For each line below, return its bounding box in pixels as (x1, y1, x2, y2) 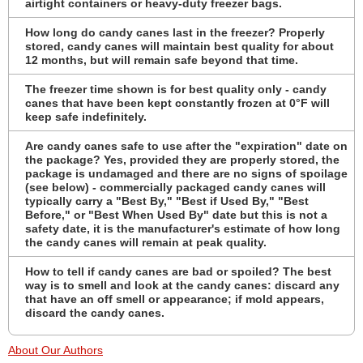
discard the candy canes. (25, 305, 164, 319)
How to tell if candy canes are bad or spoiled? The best (25, 264, 331, 278)
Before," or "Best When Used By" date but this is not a (25, 207, 327, 221)
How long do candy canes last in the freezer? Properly (25, 25, 325, 39)
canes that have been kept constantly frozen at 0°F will (25, 96, 330, 109)
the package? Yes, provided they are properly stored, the (25, 152, 340, 166)
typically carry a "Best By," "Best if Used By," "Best (25, 194, 309, 207)
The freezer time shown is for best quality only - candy (25, 82, 327, 96)
